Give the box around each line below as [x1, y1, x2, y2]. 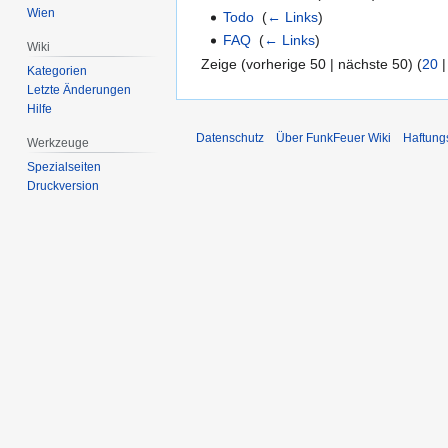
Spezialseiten [27, 159, 102, 174]
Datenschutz [196, 130, 264, 145]
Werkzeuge [27, 136, 90, 151]
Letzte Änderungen [27, 83, 132, 98]
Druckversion [27, 178, 100, 193]
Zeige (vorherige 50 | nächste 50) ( [201, 55, 422, 72]
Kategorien [27, 64, 88, 79]
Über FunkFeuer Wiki [276, 130, 391, 145]
